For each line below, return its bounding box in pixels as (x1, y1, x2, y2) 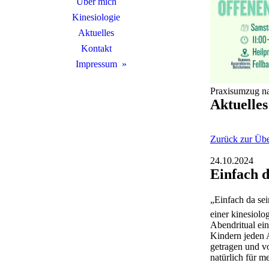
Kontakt (80, 43, 112, 53)
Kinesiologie (72, 12, 120, 22)
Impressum (75, 59, 117, 69)
